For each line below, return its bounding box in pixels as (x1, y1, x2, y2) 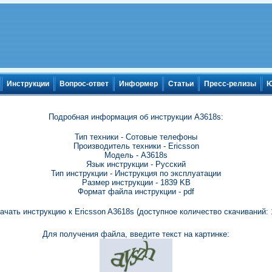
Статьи (168, 80, 194, 89)
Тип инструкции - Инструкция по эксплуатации (51, 169, 221, 178)
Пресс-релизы (204, 80, 256, 89)
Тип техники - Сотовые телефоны (75, 132, 197, 141)
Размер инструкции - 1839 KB (81, 178, 191, 187)
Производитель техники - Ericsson (73, 141, 199, 151)
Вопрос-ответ (59, 80, 109, 89)
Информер (119, 80, 158, 89)
